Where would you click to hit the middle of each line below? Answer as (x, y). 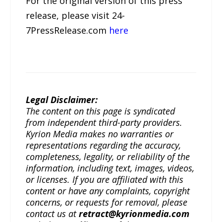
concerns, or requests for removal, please (107, 202)
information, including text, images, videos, (110, 168)
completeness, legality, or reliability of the (108, 157)
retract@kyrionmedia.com (134, 214)
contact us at (53, 214)
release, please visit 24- (76, 16)
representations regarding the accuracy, (104, 145)
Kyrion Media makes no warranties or (100, 134)
